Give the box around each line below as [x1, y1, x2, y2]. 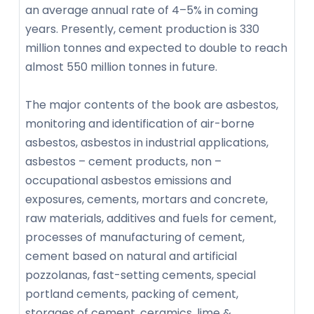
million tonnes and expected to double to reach [25, 40, 287, 57]
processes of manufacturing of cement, [25, 229, 245, 246]
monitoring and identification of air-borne [25, 116, 254, 132]
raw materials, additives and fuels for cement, [25, 210, 276, 227]
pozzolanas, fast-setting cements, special [25, 267, 256, 284]
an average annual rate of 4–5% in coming [25, 2, 258, 19]
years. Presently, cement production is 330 [25, 21, 259, 38]
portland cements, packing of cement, [25, 286, 238, 303]
